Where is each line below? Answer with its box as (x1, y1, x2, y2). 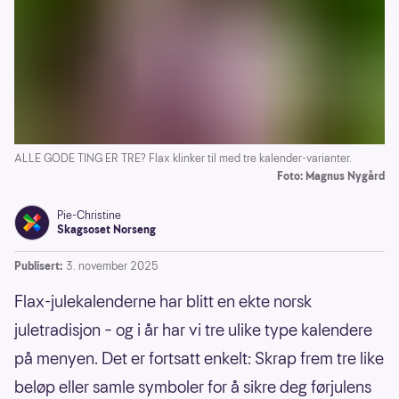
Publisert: (14, 257, 62, 273)
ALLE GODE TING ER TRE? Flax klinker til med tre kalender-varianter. (14, 150, 352, 166)
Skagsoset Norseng (57, 221, 156, 237)
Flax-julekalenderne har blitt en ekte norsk (14, 289, 312, 313)
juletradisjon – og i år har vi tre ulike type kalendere (14, 318, 372, 341)
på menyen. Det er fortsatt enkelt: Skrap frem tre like (14, 346, 384, 370)
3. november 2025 (66, 257, 159, 273)
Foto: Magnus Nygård (277, 167, 385, 183)
